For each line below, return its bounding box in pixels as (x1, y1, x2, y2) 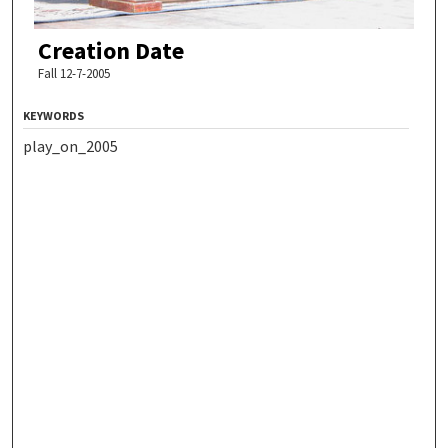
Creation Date (37, 34, 184, 66)
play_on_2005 (23, 135, 119, 156)
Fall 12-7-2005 (37, 64, 110, 82)
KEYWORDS (23, 107, 85, 123)
